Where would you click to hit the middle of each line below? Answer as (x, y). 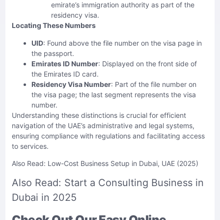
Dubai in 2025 (44, 198)
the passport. (53, 53)
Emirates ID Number (65, 63)
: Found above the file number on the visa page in (123, 43)
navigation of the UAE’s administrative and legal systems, (103, 125)
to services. (30, 146)
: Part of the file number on (154, 84)
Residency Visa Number (71, 84)
